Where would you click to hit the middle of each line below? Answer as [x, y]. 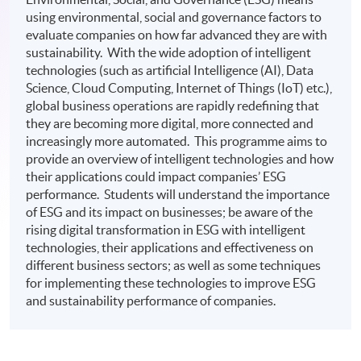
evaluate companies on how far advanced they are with [177, 35]
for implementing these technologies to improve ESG [171, 283]
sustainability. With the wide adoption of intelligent [169, 53]
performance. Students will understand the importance [178, 195]
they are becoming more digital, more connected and [170, 124]
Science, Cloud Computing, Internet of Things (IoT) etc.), [179, 88]
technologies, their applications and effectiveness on [170, 248]
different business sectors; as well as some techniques [174, 266]
